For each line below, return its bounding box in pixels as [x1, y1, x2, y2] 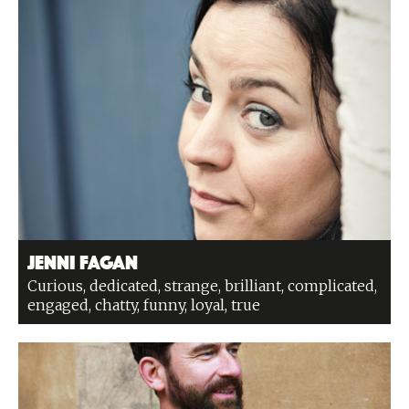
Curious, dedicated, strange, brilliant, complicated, [27, 277, 377, 295]
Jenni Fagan [27, 250, 138, 270]
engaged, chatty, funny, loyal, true [27, 296, 260, 314]
